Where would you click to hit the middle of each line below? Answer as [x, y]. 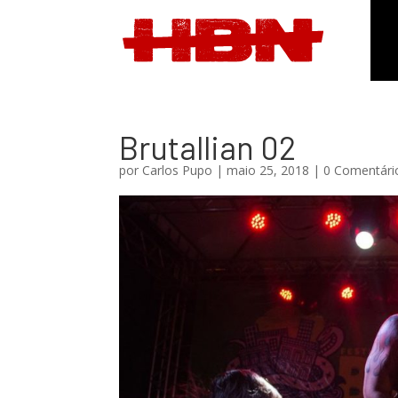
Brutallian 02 [208, 147]
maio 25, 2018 [268, 170]
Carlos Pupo [178, 170]
